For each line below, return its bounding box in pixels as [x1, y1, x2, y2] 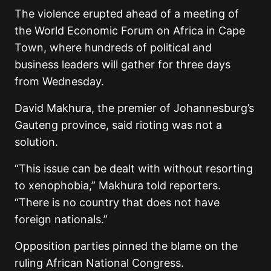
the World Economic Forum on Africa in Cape [15, 24, 245, 38]
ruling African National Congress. [15, 256, 184, 270]
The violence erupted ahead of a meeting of [15, 7, 239, 21]
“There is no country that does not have [15, 196, 220, 209]
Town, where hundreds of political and [15, 41, 212, 54]
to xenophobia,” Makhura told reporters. [15, 179, 221, 192]
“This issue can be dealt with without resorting [15, 162, 253, 175]
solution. [15, 135, 61, 149]
